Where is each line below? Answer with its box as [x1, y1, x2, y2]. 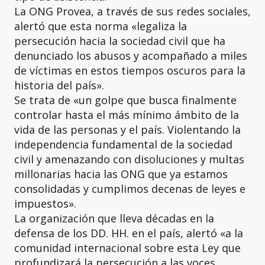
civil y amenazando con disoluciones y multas [14, 152, 244, 166]
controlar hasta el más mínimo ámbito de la [14, 108, 239, 122]
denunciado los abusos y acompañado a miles [14, 49, 247, 63]
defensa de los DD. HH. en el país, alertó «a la [14, 226, 243, 240]
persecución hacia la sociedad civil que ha [14, 34, 225, 48]
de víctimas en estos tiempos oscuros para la [14, 63, 245, 77]
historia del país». [14, 78, 104, 92]
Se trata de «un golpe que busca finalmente [14, 93, 237, 107]
